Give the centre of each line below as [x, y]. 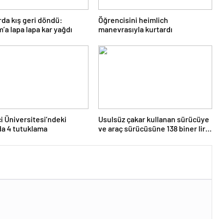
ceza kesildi [118, 138]
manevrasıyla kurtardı [135, 29]
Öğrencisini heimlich [133, 20]
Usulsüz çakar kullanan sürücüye [153, 119]
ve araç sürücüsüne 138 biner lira [153, 129]
